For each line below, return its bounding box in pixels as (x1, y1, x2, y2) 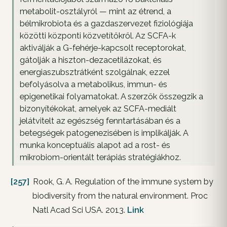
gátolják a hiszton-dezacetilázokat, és (20, 55, 162, 65)
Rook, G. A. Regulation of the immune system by (31, 176, 213, 186)
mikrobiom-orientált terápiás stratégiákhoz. (20, 152, 181, 162)
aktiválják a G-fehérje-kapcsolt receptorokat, (20, 43, 186, 53)
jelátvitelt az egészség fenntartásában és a (20, 116, 180, 126)
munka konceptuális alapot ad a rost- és (20, 140, 170, 150)
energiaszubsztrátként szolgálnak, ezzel (20, 67, 170, 77)
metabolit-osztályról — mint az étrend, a (20, 6, 171, 16)
